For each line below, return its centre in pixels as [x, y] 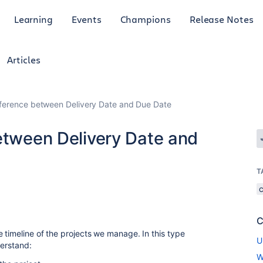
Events [87, 19]
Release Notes [221, 19]
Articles [24, 60]
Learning [33, 19]
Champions [145, 19]
